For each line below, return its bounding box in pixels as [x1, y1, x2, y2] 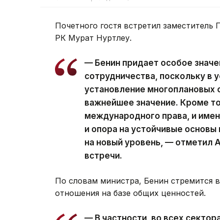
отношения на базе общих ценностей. [55, 188, 206, 198]
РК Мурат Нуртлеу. [55, 33, 132, 43]
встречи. [84, 151, 122, 161]
